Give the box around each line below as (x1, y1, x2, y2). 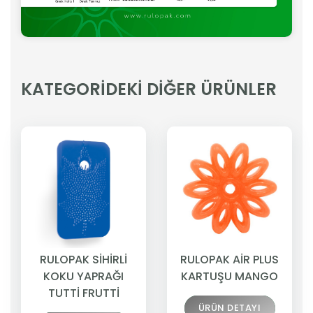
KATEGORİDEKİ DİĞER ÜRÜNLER (21, 78, 277, 101)
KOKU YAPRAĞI (43, 268, 124, 285)
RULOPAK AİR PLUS (180, 252, 279, 268)
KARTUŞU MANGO (181, 268, 278, 285)
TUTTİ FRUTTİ (48, 285, 119, 302)
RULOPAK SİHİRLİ (40, 252, 127, 268)
